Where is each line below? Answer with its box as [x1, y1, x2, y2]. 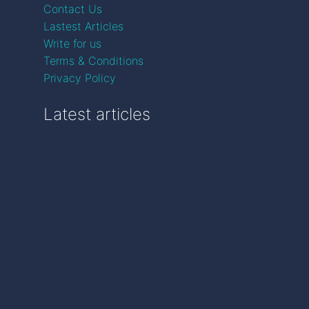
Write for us [43, 37, 101, 50]
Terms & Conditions [43, 54, 143, 68]
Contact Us [43, 2, 102, 16]
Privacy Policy [43, 71, 116, 85]
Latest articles [43, 104, 150, 124]
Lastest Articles [43, 19, 123, 33]
